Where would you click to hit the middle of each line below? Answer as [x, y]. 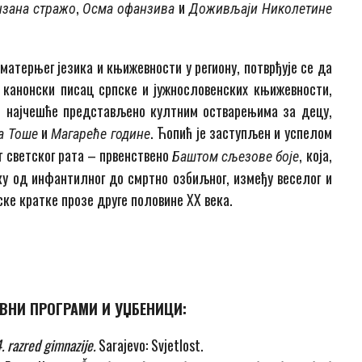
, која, [316, 156]
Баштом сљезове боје [236, 157]
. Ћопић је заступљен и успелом [241, 133]
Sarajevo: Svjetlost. [150, 345]
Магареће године [101, 134]
